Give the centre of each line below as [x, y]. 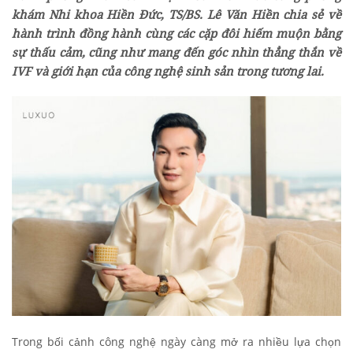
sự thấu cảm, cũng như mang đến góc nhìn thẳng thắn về [176, 52]
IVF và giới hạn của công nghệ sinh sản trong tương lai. [168, 71]
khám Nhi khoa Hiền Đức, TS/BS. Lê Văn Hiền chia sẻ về [176, 15]
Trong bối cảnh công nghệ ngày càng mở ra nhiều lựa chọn [176, 341]
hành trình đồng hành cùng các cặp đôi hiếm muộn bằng [176, 33]
